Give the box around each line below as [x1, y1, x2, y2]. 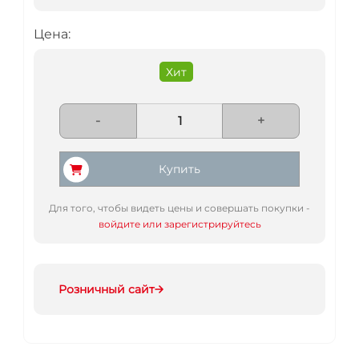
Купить [159, 161, 200, 176]
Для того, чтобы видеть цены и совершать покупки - [49, 201, 310, 214]
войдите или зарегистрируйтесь [98, 217, 261, 230]
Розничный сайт [58, 281, 155, 296]
